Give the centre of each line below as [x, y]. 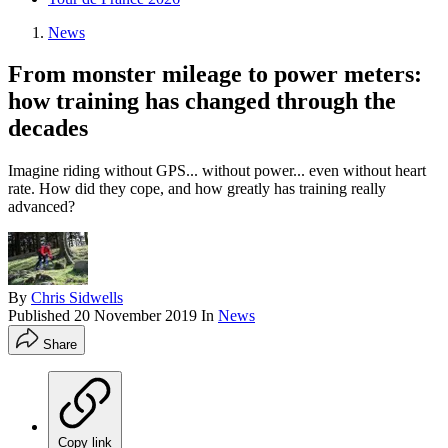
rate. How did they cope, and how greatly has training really [197, 189]
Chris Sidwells [77, 298]
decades [48, 128]
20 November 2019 [135, 316]
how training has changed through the [202, 101]
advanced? [41, 207]
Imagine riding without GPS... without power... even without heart [217, 171]
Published [41, 316]
